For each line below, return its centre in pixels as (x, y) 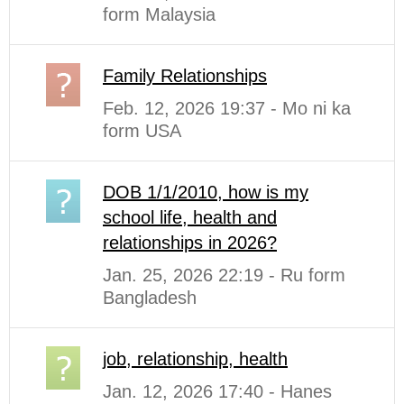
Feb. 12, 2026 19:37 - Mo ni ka (227, 108)
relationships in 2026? (190, 242)
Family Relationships (185, 75)
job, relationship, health (195, 358)
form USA (142, 130)
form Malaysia (159, 14)
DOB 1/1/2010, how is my (206, 192)
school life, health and (190, 217)
